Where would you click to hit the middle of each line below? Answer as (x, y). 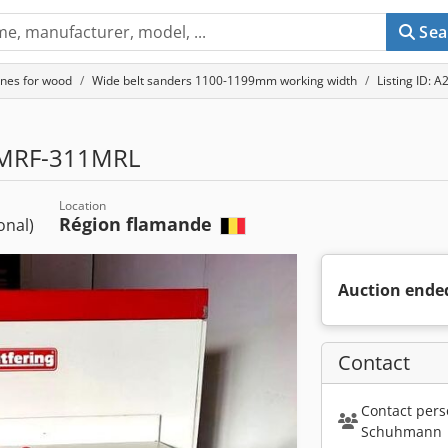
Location (82, 205)
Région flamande (138, 224)
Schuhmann (401, 431)
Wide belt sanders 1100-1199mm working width (224, 80)
